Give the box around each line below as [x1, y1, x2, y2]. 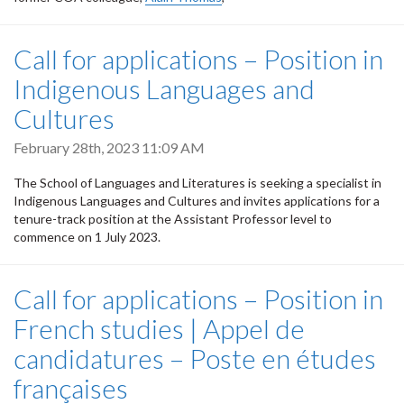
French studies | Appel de [14, 312, 305, 345]
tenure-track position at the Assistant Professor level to [14, 211, 332, 227]
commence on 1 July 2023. [14, 229, 161, 245]
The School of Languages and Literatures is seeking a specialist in [14, 175, 381, 191]
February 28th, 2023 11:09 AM [14, 138, 205, 156]
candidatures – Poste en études [14, 342, 376, 375]
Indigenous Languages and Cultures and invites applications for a [14, 193, 380, 209]
